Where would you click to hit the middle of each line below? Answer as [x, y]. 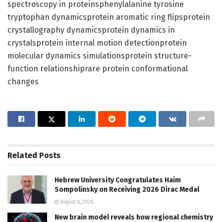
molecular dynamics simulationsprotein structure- [100, 55]
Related [22, 155]
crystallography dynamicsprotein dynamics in [91, 30]
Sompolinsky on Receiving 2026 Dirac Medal [127, 189]
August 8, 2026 [76, 202]
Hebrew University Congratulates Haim [118, 180]
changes [23, 81]
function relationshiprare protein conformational [98, 68]
